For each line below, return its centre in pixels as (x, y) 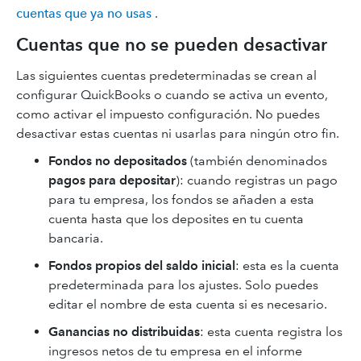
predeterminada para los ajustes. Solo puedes (183, 285)
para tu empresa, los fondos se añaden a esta (181, 199)
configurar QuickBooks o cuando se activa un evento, (172, 95)
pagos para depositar (112, 180)
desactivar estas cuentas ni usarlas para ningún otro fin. (178, 133)
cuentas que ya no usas (84, 13)
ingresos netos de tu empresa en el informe (175, 351)
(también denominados (257, 161)
